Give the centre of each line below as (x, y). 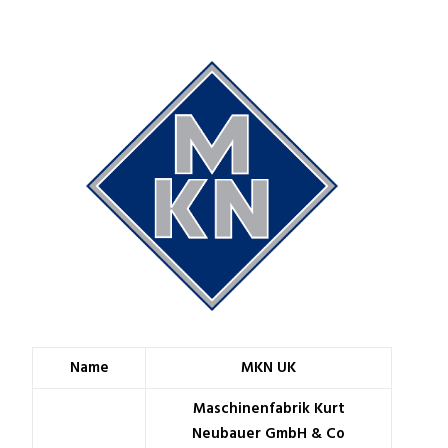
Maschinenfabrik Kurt (268, 409)
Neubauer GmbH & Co (268, 434)
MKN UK (268, 368)
